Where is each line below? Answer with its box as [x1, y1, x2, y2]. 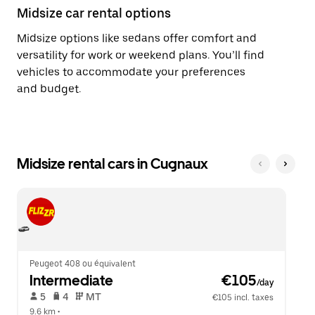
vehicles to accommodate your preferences [17, 65, 245, 79]
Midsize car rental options [17, 6, 171, 20]
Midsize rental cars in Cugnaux [17, 155, 208, 172]
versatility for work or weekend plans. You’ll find [17, 49, 264, 62]
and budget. [17, 82, 81, 96]
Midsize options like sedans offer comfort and [17, 32, 257, 45]
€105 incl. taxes [212, 292, 274, 302]
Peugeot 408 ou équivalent [30, 259, 136, 269]
